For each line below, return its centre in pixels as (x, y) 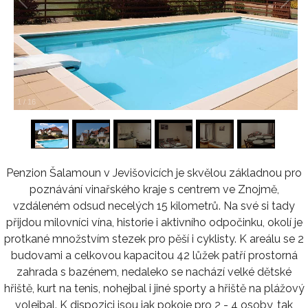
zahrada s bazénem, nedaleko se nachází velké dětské (154, 272)
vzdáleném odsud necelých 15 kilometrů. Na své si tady (154, 206)
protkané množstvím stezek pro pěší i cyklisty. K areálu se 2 (154, 239)
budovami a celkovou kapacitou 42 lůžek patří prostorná (154, 255)
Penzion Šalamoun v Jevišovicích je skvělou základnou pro (154, 173)
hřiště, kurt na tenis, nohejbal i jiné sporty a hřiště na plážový (154, 288)
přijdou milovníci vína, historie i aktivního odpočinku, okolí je (154, 222)
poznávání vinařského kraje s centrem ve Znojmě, (154, 189)
